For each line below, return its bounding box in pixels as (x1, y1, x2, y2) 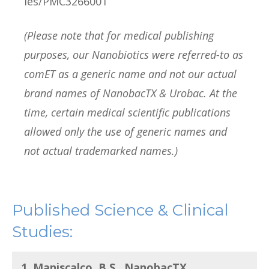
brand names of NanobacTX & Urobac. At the (24, 85, 237, 100)
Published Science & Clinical (12, 201, 228, 220)
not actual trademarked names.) (24, 143, 178, 158)
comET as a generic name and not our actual (24, 66, 237, 81)
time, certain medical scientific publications (24, 104, 231, 119)
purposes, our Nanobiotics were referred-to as (24, 47, 243, 62)
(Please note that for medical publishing (24, 28, 214, 43)
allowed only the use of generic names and (24, 124, 227, 139)
